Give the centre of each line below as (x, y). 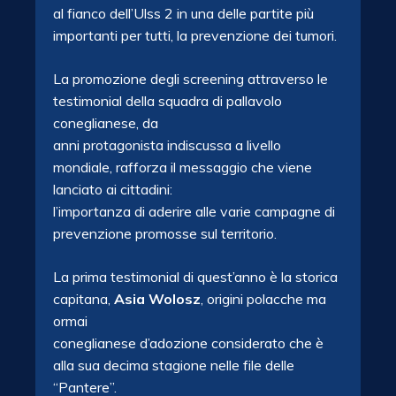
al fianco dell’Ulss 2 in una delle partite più (183, 13)
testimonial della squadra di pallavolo (168, 101)
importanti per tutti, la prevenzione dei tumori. (195, 35)
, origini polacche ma (263, 299)
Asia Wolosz (157, 299)
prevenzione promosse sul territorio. (165, 233)
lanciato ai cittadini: (113, 189)
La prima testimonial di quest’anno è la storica (195, 277)
